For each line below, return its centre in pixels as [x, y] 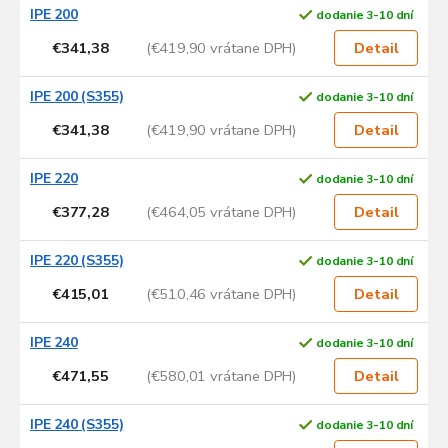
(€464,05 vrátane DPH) [221, 211]
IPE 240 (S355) [77, 425]
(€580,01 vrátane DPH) [221, 375]
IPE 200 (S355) [77, 97]
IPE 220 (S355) [77, 261]
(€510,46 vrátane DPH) [221, 293]
